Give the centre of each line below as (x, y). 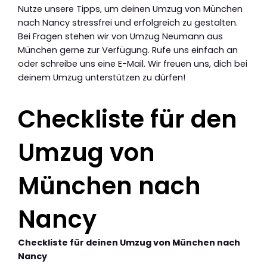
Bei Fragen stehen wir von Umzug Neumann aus (120, 36)
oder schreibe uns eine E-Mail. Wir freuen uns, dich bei (133, 63)
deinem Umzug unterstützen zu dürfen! (102, 77)
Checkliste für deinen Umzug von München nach (129, 242)
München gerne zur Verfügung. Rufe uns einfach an (128, 50)
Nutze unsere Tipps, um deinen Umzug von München (130, 9)
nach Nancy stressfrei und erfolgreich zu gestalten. (128, 22)
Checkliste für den (128, 119)
